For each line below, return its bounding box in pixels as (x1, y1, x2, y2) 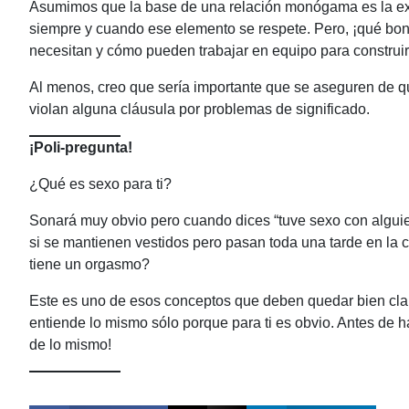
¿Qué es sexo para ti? (29, 176, 172, 192)
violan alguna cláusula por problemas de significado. (29, 101, 370, 117)
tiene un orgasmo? (29, 257, 150, 272)
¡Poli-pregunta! (29, 140, 132, 155)
